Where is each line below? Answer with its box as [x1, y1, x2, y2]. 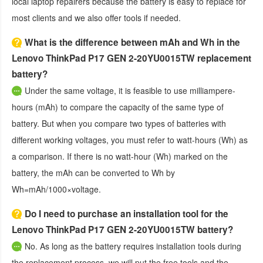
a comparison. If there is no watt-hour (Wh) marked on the [12, 150, 228, 162]
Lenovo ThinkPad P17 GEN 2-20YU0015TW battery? [12, 222, 233, 236]
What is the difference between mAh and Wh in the [25, 35, 240, 49]
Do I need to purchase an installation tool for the [25, 207, 228, 220]
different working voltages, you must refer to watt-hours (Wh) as [12, 133, 248, 146]
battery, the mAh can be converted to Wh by [12, 166, 175, 178]
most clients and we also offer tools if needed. [12, 11, 181, 23]
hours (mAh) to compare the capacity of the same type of [12, 100, 224, 113]
